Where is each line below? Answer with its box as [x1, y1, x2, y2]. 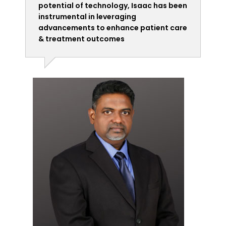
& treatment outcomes [38, 33, 125, 44]
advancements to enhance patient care [38, 22, 187, 33]
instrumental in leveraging [38, 11, 136, 22]
